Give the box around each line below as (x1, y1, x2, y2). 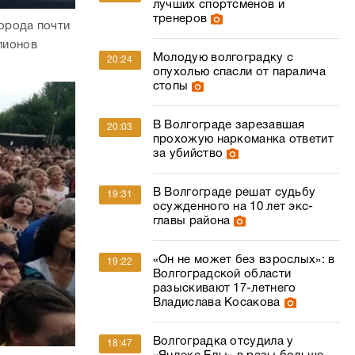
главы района (152, 216, 231, 227)
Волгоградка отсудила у (152, 336, 294, 347)
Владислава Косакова (152, 297, 281, 308)
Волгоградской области (152, 269, 292, 280)
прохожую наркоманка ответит (152, 134, 334, 145)
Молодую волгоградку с (152, 52, 294, 63)
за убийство (152, 148, 223, 159)
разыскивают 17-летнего (152, 283, 296, 294)
